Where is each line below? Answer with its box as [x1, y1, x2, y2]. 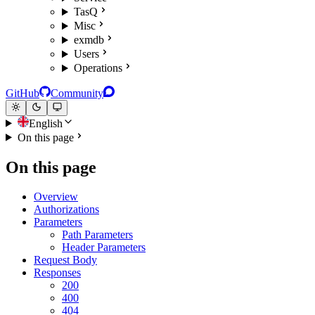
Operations [73, 62, 122, 75]
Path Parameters [62, 229, 133, 241]
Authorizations [34, 203, 99, 216]
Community [51, 87, 103, 100]
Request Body [34, 254, 97, 266]
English [28, 117, 63, 129]
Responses [34, 266, 81, 279]
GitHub [6, 87, 39, 100]
